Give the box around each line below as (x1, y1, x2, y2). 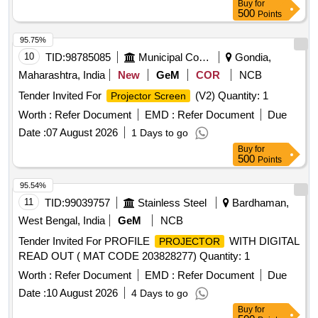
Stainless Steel (138, 197, 207, 209)
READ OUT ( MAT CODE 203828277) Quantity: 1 (18, 250, 250, 263)
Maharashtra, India (18, 69, 105, 82)
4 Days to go (131, 287, 188, 300)
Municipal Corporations (199, 51, 209, 64)
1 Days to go (131, 127, 188, 139)
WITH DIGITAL (226, 235, 300, 248)
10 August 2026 (46, 287, 118, 300)
